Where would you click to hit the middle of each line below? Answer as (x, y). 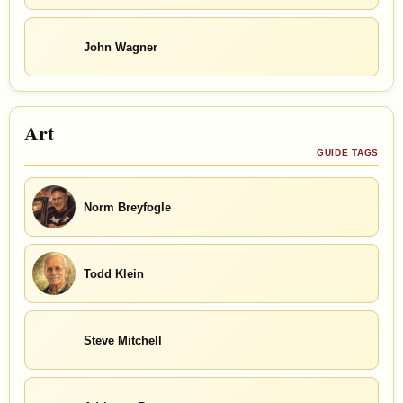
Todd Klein (114, 273)
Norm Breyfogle (127, 207)
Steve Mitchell (123, 340)
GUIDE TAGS (348, 153)
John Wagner (121, 47)
